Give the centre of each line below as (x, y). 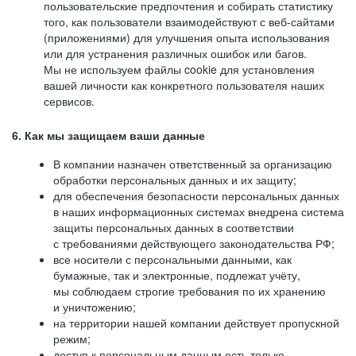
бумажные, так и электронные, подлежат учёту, (177, 275)
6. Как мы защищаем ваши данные (108, 136)
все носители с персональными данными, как (172, 259)
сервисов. (69, 101)
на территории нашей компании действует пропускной (196, 323)
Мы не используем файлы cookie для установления (179, 69)
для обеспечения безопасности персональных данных (196, 195)
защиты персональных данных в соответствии (174, 227)
